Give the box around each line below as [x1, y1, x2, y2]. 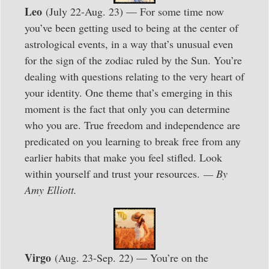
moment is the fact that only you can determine [25, 101, 230, 116]
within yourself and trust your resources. [25, 166, 200, 181]
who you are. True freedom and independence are [25, 117, 240, 132]
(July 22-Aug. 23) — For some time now [42, 4, 224, 19]
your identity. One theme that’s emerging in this [25, 85, 232, 100]
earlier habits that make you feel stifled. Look [25, 150, 222, 165]
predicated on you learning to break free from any [25, 133, 241, 148]
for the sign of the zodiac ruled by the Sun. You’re [25, 52, 242, 67]
